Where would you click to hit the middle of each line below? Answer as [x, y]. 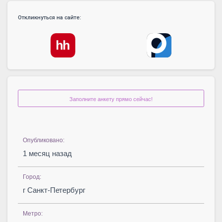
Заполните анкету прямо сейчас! [111, 99]
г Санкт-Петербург [54, 190]
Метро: [33, 214]
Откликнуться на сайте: [50, 17]
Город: [32, 177]
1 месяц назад [47, 154]
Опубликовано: [44, 140]
